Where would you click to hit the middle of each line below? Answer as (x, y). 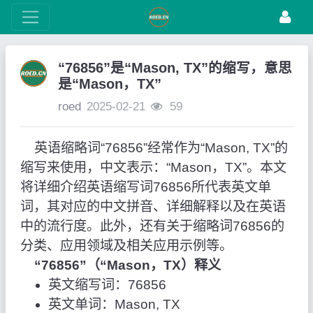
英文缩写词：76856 (107, 285)
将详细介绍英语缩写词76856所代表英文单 (145, 187)
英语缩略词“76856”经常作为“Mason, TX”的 (154, 148)
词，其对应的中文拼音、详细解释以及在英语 (153, 207)
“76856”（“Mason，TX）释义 (127, 265)
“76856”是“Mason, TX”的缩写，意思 (175, 68)
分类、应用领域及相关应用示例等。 (126, 246)
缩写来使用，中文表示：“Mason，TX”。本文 (153, 168)
